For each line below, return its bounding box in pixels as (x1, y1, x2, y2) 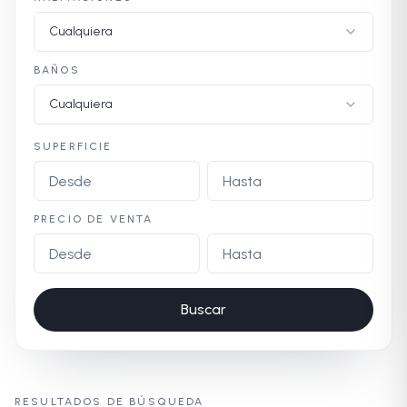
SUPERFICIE (34, 140, 113, 153)
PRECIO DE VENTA (34, 213, 154, 225)
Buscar (181, 301, 226, 318)
